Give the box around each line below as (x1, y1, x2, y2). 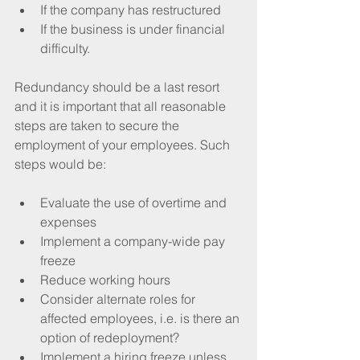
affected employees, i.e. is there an (40, 309, 243, 326)
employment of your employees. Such (14, 136, 233, 153)
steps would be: (14, 155, 106, 172)
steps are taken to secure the (14, 117, 182, 133)
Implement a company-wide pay (40, 232, 228, 249)
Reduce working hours (40, 271, 170, 288)
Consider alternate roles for (40, 290, 198, 307)
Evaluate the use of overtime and (40, 194, 230, 211)
